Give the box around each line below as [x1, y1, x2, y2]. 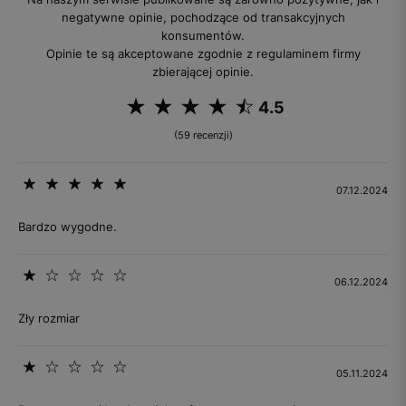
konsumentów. [161, 28, 245, 43]
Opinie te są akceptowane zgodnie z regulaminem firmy [45, 46, 361, 61]
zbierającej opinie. [152, 64, 254, 79]
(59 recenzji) [173, 129, 233, 141]
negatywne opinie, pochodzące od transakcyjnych [61, 10, 345, 24]
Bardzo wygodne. [18, 219, 117, 234]
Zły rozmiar [18, 311, 80, 325]
